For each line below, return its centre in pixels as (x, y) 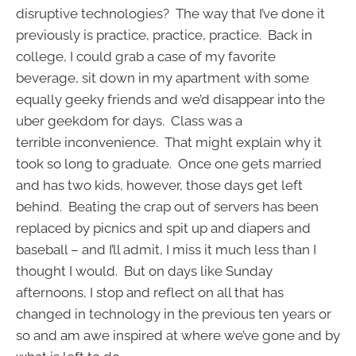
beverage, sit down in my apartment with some (163, 78)
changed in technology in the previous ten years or (174, 314)
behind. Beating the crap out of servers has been (167, 207)
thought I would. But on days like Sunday (144, 271)
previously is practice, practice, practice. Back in (164, 35)
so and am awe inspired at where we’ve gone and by (178, 336)
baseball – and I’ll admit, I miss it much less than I (166, 250)
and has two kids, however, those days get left (159, 186)
